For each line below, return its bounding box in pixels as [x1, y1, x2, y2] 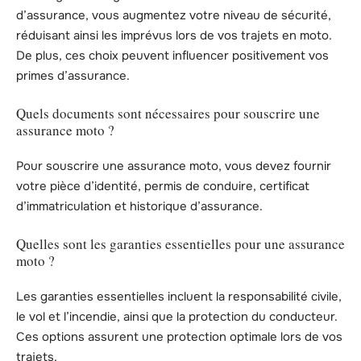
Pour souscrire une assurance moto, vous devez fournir [16, 158, 331, 175]
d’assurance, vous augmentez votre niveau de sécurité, [16, 7, 331, 24]
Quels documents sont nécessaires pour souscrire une [16, 103, 320, 122]
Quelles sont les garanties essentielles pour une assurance [16, 234, 345, 253]
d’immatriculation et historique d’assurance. [16, 198, 263, 215]
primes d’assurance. [16, 68, 130, 85]
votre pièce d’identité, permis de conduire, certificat [16, 178, 309, 195]
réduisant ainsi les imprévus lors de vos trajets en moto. [16, 27, 332, 44]
